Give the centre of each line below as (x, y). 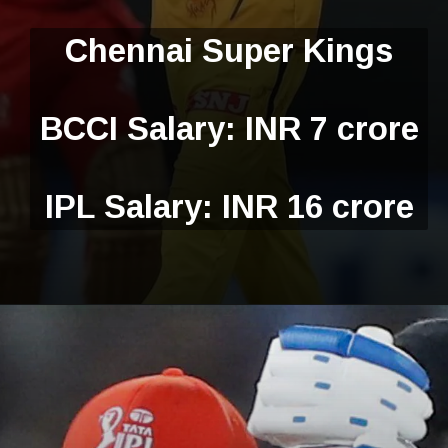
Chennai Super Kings (229, 50)
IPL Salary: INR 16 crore (229, 206)
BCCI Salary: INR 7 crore (229, 128)
